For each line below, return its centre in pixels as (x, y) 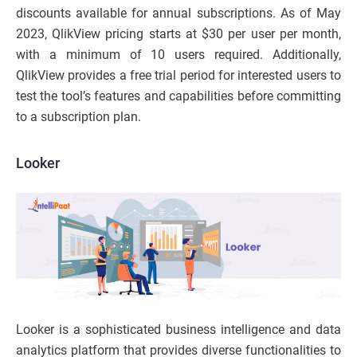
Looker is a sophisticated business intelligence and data (178, 330)
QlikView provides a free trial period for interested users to (178, 75)
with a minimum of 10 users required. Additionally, (178, 54)
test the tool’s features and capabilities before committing (178, 96)
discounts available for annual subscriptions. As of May (178, 13)
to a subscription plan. (78, 116)
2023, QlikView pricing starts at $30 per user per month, (178, 33)
